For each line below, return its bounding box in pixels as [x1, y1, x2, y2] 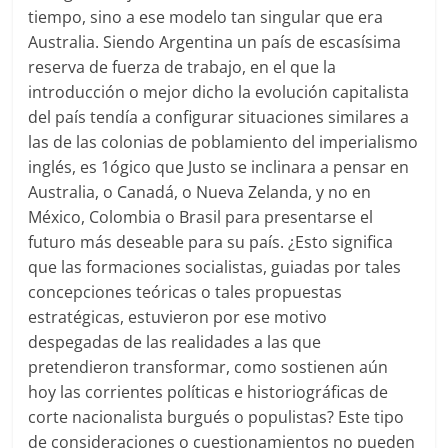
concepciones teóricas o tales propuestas [28, 281, 343, 304]
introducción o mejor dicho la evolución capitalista [28, 81, 410, 104]
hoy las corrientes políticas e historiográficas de [28, 381, 389, 404]
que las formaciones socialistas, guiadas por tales [28, 256, 402, 279]
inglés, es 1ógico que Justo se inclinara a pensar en [28, 156, 410, 179]
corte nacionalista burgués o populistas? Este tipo [28, 406, 405, 429]
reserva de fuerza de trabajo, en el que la [28, 56, 337, 79]
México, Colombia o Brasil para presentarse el [28, 206, 374, 229]
